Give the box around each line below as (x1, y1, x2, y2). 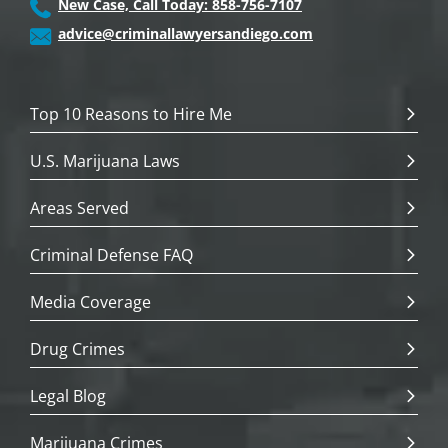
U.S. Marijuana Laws (30, 150, 180, 172)
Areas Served (30, 197, 129, 219)
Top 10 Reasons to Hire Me (30, 103, 232, 125)
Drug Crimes (30, 338, 125, 360)
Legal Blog (30, 385, 106, 407)
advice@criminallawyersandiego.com (58, 24, 313, 43)
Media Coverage (30, 291, 151, 313)
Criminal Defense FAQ (30, 244, 193, 266)
